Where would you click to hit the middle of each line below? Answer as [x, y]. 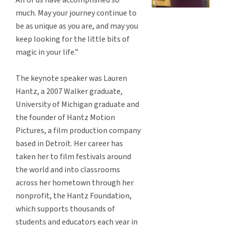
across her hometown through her [75, 183]
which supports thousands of [65, 209]
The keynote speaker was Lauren [71, 78]
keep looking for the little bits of [73, 39]
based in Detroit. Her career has [69, 143]
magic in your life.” [47, 52]
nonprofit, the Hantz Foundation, [74, 196]
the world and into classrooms [68, 170]
